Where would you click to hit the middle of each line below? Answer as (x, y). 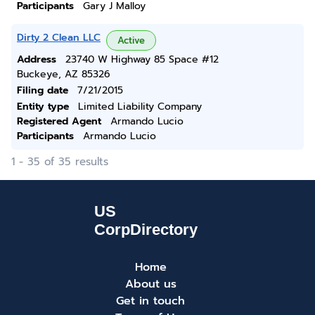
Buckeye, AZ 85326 (64, 74)
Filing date (43, 90)
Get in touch (150, 301)
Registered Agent (59, 121)
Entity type (43, 107)
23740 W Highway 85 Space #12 (142, 59)
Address (37, 59)
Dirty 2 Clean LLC (59, 38)
